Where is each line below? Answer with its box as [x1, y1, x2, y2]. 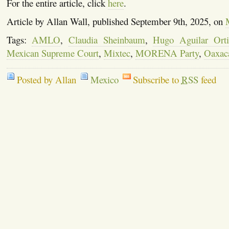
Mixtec [103, 46, 130, 59]
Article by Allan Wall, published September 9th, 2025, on [6, 14, 225, 28]
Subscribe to [132, 73, 181, 86]
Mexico [90, 73, 119, 86]
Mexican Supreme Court [6, 46, 99, 59]
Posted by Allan [16, 73, 76, 86]
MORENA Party [135, 46, 199, 59]
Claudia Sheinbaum [68, 33, 145, 46]
